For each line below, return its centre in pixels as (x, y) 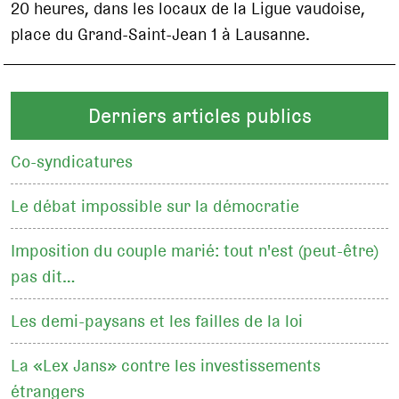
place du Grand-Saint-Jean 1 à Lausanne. (161, 34)
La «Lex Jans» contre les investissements (166, 366)
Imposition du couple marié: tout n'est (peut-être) (195, 251)
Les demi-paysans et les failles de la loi (157, 322)
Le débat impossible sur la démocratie (155, 207)
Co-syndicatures (72, 162)
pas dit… (44, 277)
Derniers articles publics (199, 116)
